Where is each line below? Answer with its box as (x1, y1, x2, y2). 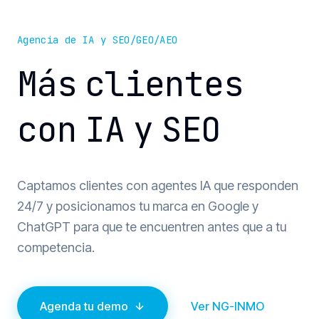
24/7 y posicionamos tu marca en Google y (17, 198, 258, 214)
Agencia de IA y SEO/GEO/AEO (17, 33, 178, 46)
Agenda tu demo (40, 298, 128, 313)
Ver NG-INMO (191, 298, 264, 313)
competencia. (17, 239, 95, 255)
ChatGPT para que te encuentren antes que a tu (17, 219, 286, 234)
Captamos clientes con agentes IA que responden (17, 177, 298, 193)
